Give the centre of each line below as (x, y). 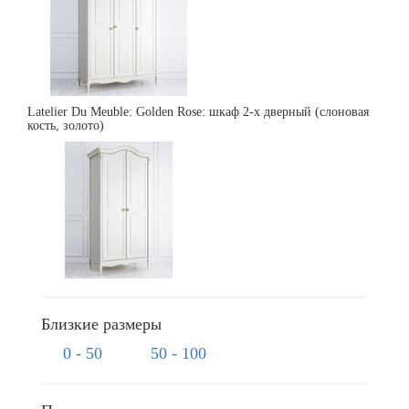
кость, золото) (66, 125)
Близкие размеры (101, 324)
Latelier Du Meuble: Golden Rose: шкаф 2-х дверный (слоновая (198, 111)
